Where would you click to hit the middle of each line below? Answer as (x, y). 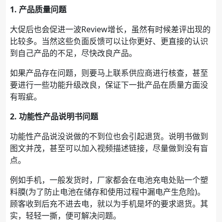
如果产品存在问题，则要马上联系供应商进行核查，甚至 (109, 73)
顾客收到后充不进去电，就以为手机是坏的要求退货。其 (109, 203)
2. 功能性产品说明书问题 (54, 116)
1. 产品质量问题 (38, 9)
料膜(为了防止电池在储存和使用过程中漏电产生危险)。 (108, 192)
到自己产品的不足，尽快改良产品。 (73, 53)
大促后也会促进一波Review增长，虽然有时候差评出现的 (110, 29)
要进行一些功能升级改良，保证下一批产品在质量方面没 (109, 84)
